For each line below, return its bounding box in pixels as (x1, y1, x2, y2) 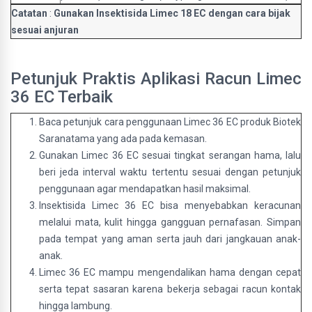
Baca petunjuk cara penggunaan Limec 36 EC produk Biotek (39, 116, 301, 127)
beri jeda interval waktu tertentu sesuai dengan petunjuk (39, 166, 301, 178)
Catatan (11, 8, 49, 19)
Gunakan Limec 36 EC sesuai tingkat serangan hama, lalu (39, 150, 301, 161)
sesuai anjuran (11, 24, 79, 36)
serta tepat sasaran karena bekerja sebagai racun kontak (39, 283, 301, 295)
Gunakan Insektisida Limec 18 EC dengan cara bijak (54, 8, 290, 19)
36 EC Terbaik (10, 87, 113, 107)
